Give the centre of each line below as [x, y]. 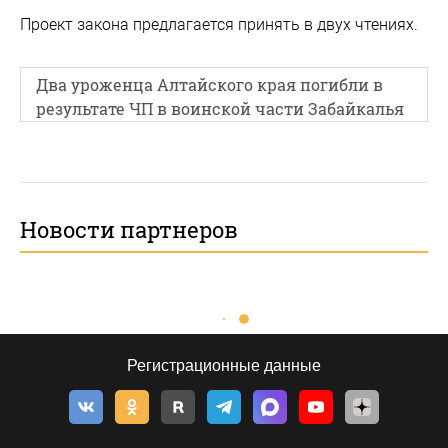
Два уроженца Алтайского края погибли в [209, 84]
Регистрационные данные [224, 365]
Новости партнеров [129, 229]
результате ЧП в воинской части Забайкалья [220, 108]
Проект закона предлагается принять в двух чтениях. [221, 24]
